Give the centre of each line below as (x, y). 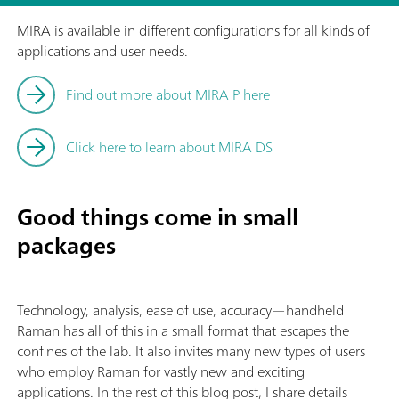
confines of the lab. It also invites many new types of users (191, 350)
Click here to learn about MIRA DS (169, 147)
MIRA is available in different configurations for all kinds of (193, 30)
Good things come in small (158, 216)
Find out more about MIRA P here (168, 94)
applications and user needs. (102, 50)
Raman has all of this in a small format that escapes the (183, 330)
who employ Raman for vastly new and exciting (161, 371)
